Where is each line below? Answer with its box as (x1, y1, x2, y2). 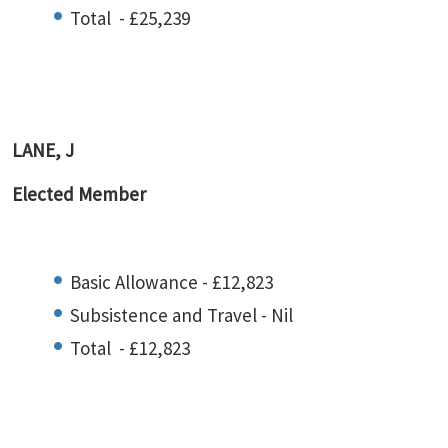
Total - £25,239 (70, 6, 190, 30)
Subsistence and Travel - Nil (70, 303, 293, 327)
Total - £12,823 (70, 336, 190, 360)
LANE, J (12, 138, 74, 162)
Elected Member (12, 182, 150, 206)
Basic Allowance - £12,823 (70, 270, 273, 294)
